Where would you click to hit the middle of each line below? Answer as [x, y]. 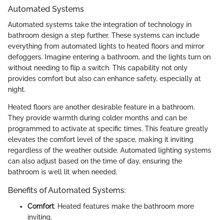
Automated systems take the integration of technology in [100, 25]
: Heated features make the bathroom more [124, 206]
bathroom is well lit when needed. [63, 172]
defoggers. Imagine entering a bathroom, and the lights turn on [109, 57]
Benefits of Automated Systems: [67, 191]
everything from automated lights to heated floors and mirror [106, 46]
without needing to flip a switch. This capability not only [98, 68]
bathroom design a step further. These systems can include [104, 36]
